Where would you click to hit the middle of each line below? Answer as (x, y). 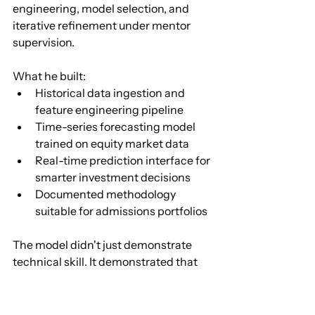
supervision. (44, 42)
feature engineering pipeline (109, 109)
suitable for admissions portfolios (121, 211)
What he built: (49, 76)
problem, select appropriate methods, (112, 295)
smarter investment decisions (113, 177)
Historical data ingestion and (111, 92)
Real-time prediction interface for (124, 160)
